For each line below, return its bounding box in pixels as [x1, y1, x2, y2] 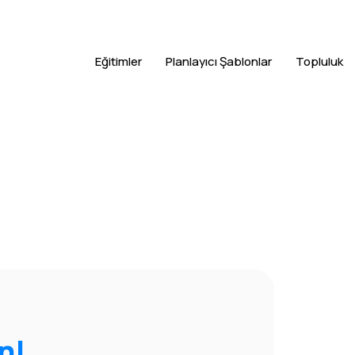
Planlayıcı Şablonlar [166, 53, 272, 70]
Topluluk [296, 53, 343, 70]
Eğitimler [95, 53, 142, 70]
